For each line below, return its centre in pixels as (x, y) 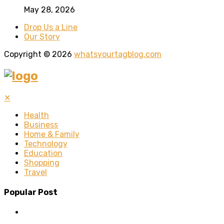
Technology (46, 143)
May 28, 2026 (49, 9)
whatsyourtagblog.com (118, 54)
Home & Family (52, 134)
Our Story (42, 36)
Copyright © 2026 (39, 54)
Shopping (42, 162)
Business (41, 124)
